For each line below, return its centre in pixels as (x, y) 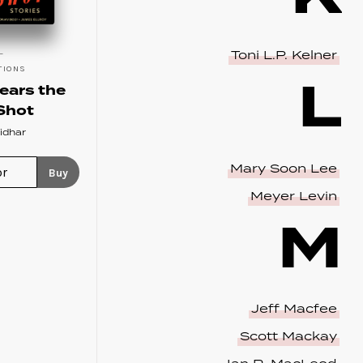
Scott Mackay (288, 337)
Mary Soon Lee (283, 169)
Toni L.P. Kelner (284, 55)
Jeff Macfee (294, 310)
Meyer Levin (293, 196)
